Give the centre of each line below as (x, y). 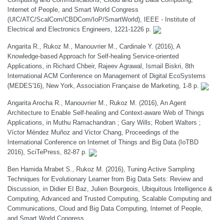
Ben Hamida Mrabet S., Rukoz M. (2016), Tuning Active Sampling (101, 169)
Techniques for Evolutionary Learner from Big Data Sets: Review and (105, 179)
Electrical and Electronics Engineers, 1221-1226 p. (80, 29)
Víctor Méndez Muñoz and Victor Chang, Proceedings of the (93, 132)
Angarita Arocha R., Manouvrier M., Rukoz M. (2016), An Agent (97, 103)
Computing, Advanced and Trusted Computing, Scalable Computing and (109, 199)
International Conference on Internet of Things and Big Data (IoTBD (103, 142)
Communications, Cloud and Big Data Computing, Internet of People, (105, 208)
